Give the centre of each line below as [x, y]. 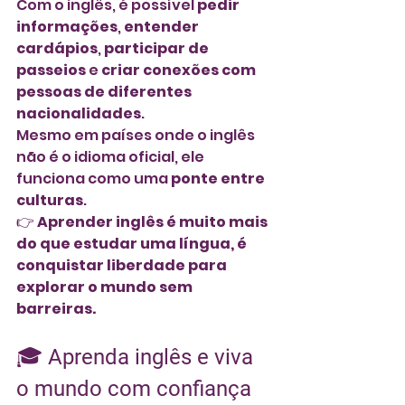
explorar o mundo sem [106, 287]
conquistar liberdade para [123, 265]
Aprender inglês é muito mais [154, 221]
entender [163, 26]
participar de [158, 48]
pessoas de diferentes [105, 91]
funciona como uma [94, 178]
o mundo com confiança [134, 388]
